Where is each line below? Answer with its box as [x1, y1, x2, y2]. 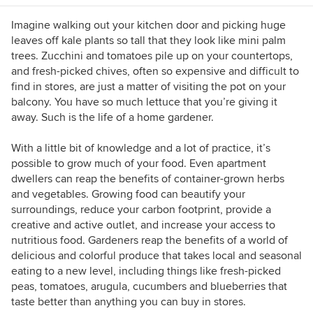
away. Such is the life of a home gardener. [11, 110, 214, 124]
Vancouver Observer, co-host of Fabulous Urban [67, 73, 300, 87]
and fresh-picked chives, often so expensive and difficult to [11, 64, 299, 78]
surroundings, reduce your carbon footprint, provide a [11, 203, 271, 217]
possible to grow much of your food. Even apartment [11, 156, 266, 170]
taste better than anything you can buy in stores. [11, 295, 246, 309]
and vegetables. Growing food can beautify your [11, 187, 245, 201]
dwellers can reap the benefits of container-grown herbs [11, 172, 284, 186]
